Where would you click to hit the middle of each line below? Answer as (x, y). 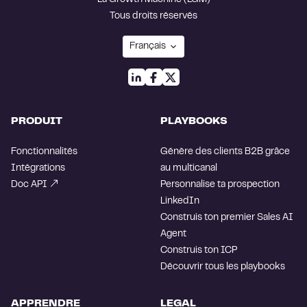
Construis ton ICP (199, 251)
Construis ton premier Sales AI (227, 218)
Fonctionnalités (44, 152)
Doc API (29, 185)
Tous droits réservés (153, 16)
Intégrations (38, 169)
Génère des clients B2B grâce (225, 152)
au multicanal (189, 169)
